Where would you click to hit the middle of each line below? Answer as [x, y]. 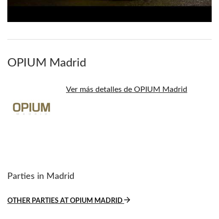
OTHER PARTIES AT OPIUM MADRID [66, 201]
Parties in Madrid [41, 176]
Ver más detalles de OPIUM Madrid [127, 89]
